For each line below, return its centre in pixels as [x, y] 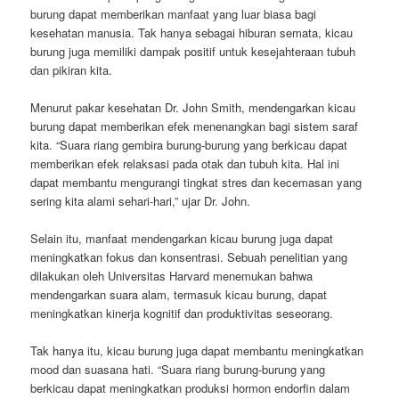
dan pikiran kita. [72, 69]
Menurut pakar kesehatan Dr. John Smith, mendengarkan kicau [193, 107]
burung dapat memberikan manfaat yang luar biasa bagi [174, 13]
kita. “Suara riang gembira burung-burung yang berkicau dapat [189, 144]
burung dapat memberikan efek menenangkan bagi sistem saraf [195, 126]
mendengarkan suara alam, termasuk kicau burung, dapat [179, 295]
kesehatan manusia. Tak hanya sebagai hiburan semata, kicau [192, 32]
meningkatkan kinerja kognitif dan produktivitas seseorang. [182, 313]
